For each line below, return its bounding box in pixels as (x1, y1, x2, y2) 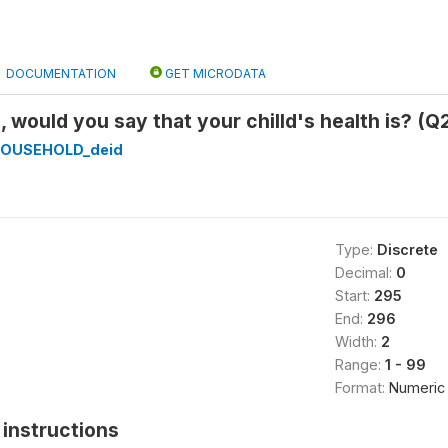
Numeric (388, 379, 445, 396)
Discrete (376, 241, 438, 258)
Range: (334, 356, 385, 373)
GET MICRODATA (162, 66, 266, 81)
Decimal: (334, 264, 396, 281)
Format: (334, 379, 389, 396)
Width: (334, 333, 381, 350)
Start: (334, 287, 374, 304)
